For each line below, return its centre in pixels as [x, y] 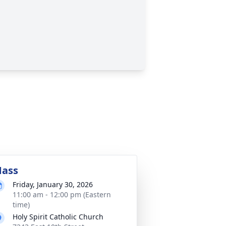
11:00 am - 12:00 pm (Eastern [62, 194]
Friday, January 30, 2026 [53, 184]
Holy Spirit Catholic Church [58, 217]
